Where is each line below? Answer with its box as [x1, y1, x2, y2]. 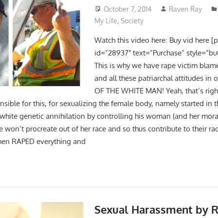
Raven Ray [169, 4, 202, 13]
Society [120, 16, 144, 25]
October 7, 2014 [103, 4, 151, 13]
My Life [94, 16, 117, 25]
